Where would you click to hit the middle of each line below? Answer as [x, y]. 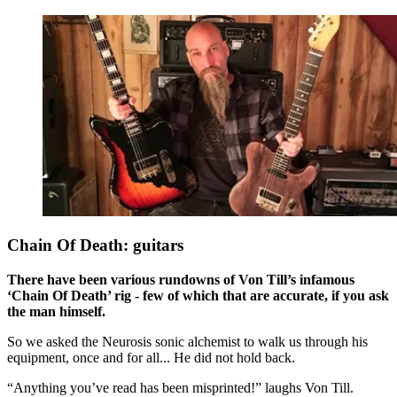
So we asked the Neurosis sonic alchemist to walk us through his [187, 342]
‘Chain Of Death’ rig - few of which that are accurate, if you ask [198, 296]
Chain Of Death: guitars [95, 245]
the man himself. [56, 312]
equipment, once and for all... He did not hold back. [151, 358]
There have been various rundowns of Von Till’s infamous [181, 280]
